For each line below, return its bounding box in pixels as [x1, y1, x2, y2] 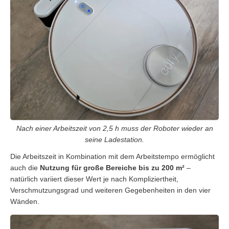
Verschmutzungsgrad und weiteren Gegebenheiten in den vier [10, 186, 211, 194]
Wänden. [10, 197, 39, 205]
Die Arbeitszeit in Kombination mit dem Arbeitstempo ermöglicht [10, 152, 215, 161]
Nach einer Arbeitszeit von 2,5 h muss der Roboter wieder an [16, 124, 213, 132]
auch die [10, 163, 40, 172]
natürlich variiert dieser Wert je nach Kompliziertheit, [10, 174, 178, 183]
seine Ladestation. [85, 135, 144, 144]
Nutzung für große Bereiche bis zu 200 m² [40, 163, 185, 172]
